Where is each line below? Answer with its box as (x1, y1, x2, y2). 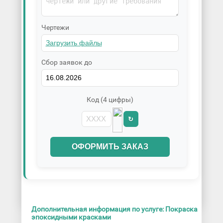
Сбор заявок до (41, 58, 92, 66)
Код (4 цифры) (86, 96, 133, 104)
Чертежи (41, 23, 69, 31)
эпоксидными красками (31, 213, 111, 222)
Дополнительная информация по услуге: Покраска (31, 205, 198, 214)
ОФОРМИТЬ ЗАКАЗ (71, 142, 148, 151)
